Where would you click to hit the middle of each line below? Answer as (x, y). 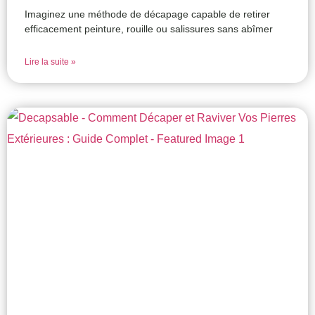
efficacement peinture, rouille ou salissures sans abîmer (149, 29)
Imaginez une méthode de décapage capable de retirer (147, 14)
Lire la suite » (50, 62)
